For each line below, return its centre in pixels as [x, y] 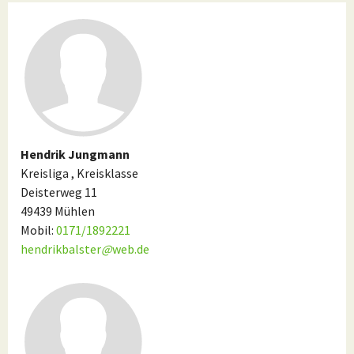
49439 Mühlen [58, 211]
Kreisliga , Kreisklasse [79, 173]
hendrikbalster [61, 249]
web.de [131, 249]
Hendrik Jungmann [75, 154]
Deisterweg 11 [59, 192]
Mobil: [38, 230]
